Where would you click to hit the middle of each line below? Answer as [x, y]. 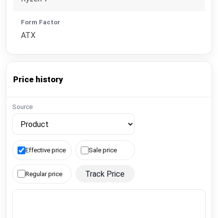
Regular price [44, 174]
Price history [38, 79]
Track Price [105, 174]
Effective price [46, 150]
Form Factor [41, 22]
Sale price [103, 150]
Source [22, 107]
